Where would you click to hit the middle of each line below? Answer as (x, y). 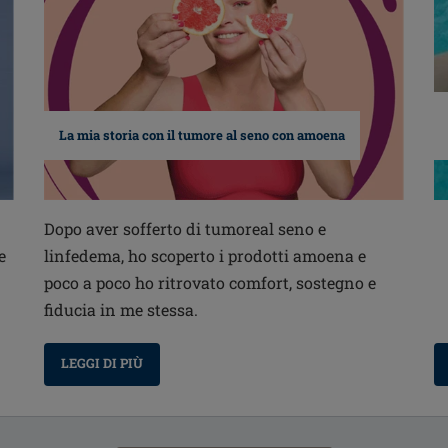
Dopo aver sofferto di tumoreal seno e (184, 229)
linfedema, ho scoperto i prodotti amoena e (204, 256)
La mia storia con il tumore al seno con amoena (201, 135)
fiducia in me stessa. (120, 310)
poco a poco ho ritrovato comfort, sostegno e (209, 283)
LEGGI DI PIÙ (101, 363)
